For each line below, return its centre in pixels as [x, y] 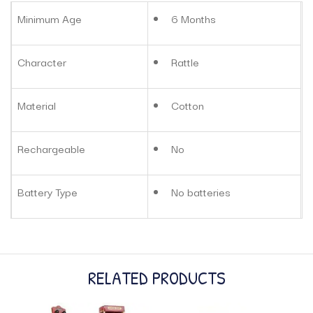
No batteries [201, 191]
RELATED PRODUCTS [156, 278]
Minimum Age [50, 18]
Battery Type [48, 191]
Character [42, 61]
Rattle [185, 61]
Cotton [188, 105]
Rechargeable [51, 148]
